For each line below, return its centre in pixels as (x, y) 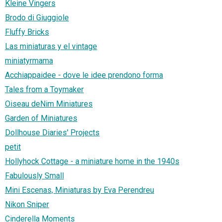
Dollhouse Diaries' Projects (52, 133)
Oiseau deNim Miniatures (49, 104)
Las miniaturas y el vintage (51, 47)
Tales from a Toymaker (44, 90)
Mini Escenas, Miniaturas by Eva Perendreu (80, 190)
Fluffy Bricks (27, 32)
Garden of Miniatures (41, 118)
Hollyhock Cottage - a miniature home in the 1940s (92, 162)
